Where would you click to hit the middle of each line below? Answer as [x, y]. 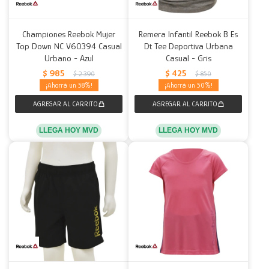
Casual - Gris [188, 58]
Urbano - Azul [69, 58]
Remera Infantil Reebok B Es [188, 34]
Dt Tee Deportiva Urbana [188, 46]
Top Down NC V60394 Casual [69, 46]
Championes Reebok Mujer [69, 34]
